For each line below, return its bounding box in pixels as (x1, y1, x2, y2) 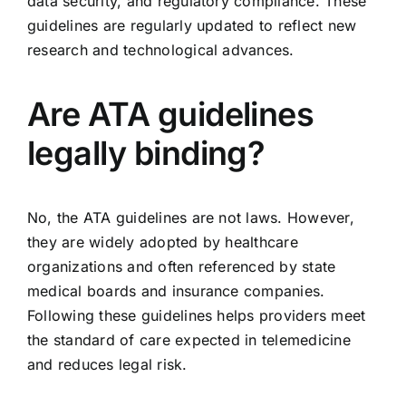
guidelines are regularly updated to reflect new (26, 15, 357, 34)
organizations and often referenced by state (26, 256, 336, 275)
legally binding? (26, 132, 266, 173)
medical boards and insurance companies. (26, 281, 325, 300)
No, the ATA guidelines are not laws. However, (26, 208, 354, 227)
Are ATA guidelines (26, 93, 314, 134)
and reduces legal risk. (26, 354, 188, 373)
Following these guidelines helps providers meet (26, 305, 366, 324)
